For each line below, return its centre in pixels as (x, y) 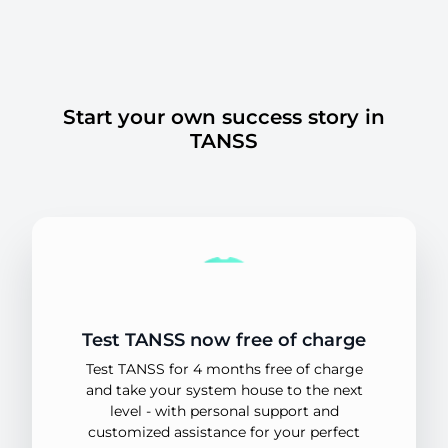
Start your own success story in (224, 117)
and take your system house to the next (224, 390)
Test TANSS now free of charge (224, 340)
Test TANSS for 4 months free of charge (224, 369)
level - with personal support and (224, 411)
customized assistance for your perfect (224, 432)
